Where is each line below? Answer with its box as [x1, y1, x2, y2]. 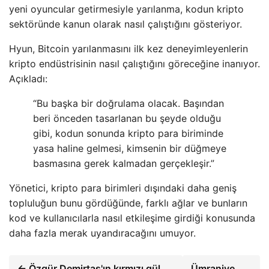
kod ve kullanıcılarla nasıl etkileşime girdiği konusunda [9, 212, 255, 225]
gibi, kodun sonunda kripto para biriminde [33, 127, 223, 140]
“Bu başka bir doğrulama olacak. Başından [33, 97, 224, 110]
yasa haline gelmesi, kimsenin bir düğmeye [33, 142, 226, 155]
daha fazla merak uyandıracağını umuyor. [9, 227, 196, 240]
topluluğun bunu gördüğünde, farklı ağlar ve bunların [9, 197, 247, 210]
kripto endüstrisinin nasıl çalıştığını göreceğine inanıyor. [9, 58, 260, 70]
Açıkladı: [9, 73, 47, 85]
